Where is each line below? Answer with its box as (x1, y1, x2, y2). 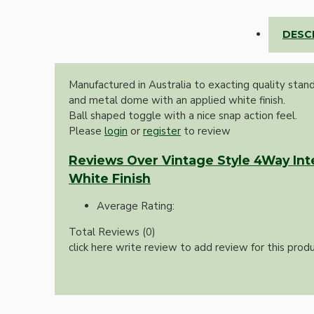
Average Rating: (97, 198, 175, 213)
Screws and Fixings (52, 229, 132, 243)
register (143, 124, 181, 139)
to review (181, 124, 231, 139)
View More (52, 276, 97, 288)
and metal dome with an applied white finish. (69, 93, 285, 108)
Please (69, 124, 104, 139)
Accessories (91, 43, 152, 57)
